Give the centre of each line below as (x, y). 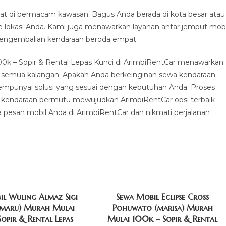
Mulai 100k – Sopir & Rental (163, 219)
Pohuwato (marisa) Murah (162, 208)
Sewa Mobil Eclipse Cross (163, 197)
